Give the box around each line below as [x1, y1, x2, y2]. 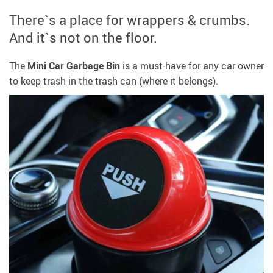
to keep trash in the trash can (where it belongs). [9, 74, 218, 88]
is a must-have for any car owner [120, 59, 264, 73]
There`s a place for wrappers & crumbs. [9, 11, 250, 29]
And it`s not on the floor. [9, 29, 157, 47]
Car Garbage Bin [49, 59, 120, 73]
